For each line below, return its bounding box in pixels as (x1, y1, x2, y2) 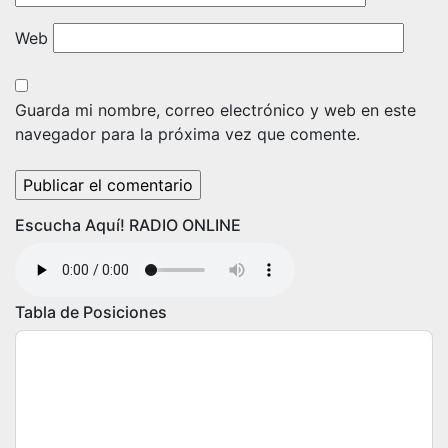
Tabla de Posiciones (15, 302, 167, 322)
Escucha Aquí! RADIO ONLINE (15, 215, 241, 235)
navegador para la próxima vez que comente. (15, 124, 360, 144)
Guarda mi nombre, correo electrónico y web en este (15, 100, 416, 120)
